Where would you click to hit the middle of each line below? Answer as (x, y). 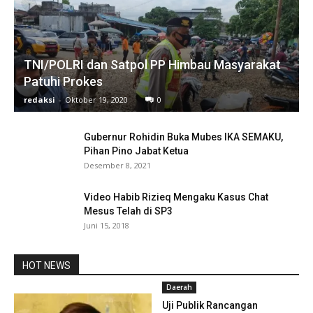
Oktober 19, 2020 (96, 99)
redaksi (39, 99)
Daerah (179, 287)
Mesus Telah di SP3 (128, 211)
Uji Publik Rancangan (210, 305)
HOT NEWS (46, 265)
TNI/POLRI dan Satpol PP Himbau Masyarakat (152, 64)
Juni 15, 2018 (107, 225)
